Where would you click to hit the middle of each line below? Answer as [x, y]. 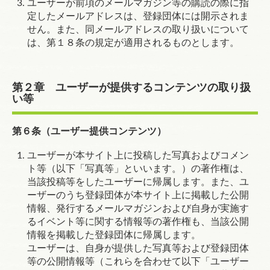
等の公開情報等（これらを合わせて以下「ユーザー [138, 262]
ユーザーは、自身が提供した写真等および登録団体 [138, 248]
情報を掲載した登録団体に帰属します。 [114, 235]
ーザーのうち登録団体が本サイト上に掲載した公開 [138, 195]
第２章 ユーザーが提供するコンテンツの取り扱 [131, 88]
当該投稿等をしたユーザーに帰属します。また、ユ [138, 182]
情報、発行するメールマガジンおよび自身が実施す [138, 209]
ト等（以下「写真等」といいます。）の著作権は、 [138, 169]
